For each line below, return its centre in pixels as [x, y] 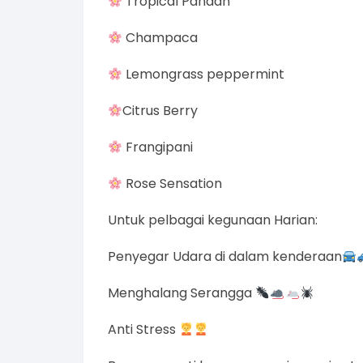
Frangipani [158, 147]
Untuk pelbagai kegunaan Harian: [213, 220]
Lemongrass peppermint [204, 75]
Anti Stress [143, 330]
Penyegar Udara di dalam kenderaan [225, 257]
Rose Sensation [173, 184]
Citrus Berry [160, 111]
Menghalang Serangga [181, 293]
